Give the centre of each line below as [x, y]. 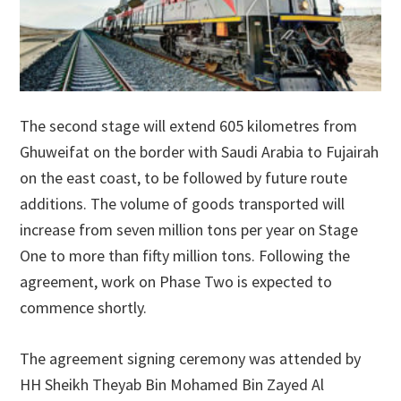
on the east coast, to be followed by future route [184, 178]
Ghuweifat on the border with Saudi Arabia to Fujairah [200, 152]
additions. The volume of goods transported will [183, 204]
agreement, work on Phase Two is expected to [176, 282]
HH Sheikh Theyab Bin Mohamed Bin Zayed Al [172, 385]
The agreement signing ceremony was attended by [191, 359]
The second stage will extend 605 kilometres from [189, 126]
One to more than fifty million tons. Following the [185, 256]
